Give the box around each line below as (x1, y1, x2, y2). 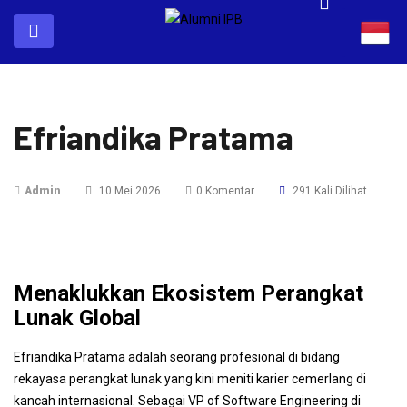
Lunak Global (14, 305, 141, 331)
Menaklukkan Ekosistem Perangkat (14, 281, 363, 306)
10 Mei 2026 (96, 184, 161, 197)
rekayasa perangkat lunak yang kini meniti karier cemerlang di (14, 372, 366, 386)
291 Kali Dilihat (290, 184, 367, 197)
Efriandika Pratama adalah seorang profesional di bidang (14, 350, 340, 364)
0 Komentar (196, 184, 254, 197)
